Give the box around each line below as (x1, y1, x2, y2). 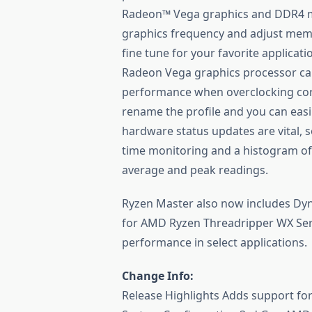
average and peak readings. (122, 162, 269, 178)
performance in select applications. (122, 234, 308, 250)
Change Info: (122, 267, 194, 283)
